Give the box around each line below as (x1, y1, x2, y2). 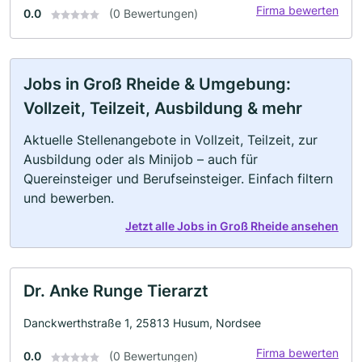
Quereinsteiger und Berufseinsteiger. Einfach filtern (23, 170, 333, 187)
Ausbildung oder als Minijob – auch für (23, 151, 258, 167)
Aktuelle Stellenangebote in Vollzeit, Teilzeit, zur (23, 132, 318, 148)
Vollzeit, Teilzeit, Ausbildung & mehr (23, 99, 302, 118)
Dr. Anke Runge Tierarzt (23, 281, 208, 301)
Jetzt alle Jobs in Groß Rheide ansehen (125, 219, 339, 233)
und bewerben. (23, 190, 114, 206)
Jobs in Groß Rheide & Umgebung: (23, 74, 291, 94)
